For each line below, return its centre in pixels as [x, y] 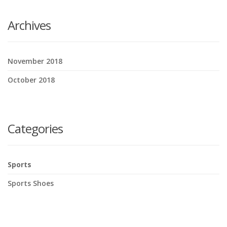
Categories [35, 128]
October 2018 [31, 80]
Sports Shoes [31, 183]
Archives [29, 25]
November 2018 [35, 61]
